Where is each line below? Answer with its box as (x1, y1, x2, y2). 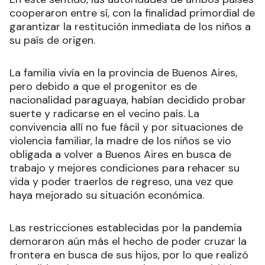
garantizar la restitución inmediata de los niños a (9, 20, 251, 34)
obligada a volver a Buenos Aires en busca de (9, 147, 231, 162)
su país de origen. (9, 33, 98, 48)
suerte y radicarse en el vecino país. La (9, 106, 199, 121)
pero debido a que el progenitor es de (9, 79, 197, 94)
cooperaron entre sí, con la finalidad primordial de (9, 6, 255, 21)
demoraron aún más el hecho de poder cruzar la (9, 234, 247, 249)
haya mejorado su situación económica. (9, 188, 207, 203)
